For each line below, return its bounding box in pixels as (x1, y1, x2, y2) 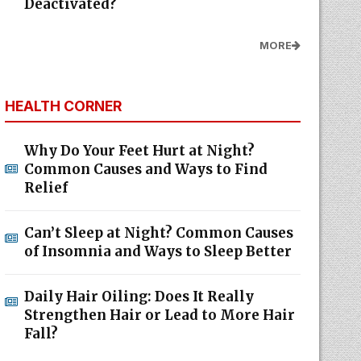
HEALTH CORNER (4, 98, 122, 114)
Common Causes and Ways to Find (23, 160, 268, 178)
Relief (23, 179, 68, 197)
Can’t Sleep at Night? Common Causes (23, 224, 293, 242)
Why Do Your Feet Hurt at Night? (23, 142, 255, 160)
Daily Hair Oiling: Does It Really (23, 288, 254, 305)
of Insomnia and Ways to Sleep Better (23, 243, 292, 260)
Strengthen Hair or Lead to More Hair (23, 306, 295, 324)
